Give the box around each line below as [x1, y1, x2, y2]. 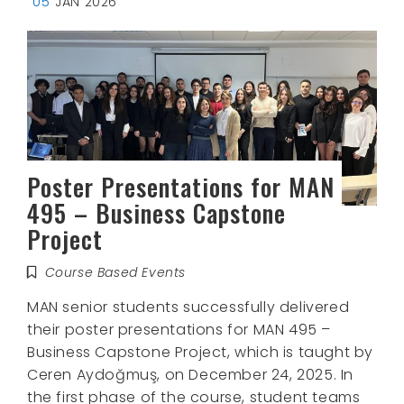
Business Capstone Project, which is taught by [27, 341, 374, 363]
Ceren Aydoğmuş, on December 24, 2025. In [27, 363, 354, 385]
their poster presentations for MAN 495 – [27, 318, 332, 340]
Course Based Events [44, 262, 187, 281]
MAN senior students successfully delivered [27, 296, 350, 317]
